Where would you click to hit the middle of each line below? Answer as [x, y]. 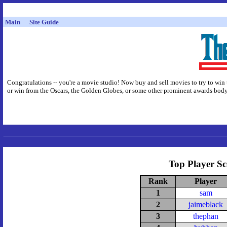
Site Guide [44, 22]
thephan [206, 216]
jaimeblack [206, 204]
